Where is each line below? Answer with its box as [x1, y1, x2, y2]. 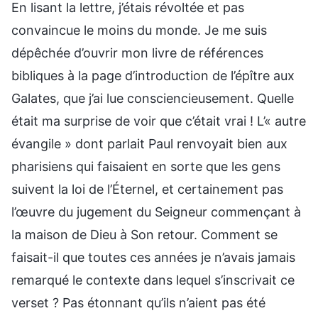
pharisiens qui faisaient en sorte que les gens [11, 158, 280, 174]
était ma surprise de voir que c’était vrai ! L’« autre [11, 113, 306, 128]
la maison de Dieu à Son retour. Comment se [11, 226, 278, 242]
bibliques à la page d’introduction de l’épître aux [11, 67, 295, 83]
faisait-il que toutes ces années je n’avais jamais [11, 249, 295, 265]
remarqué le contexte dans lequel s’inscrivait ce [11, 272, 295, 287]
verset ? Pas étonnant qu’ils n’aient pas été [11, 295, 265, 310]
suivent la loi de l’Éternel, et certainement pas [11, 181, 283, 197]
